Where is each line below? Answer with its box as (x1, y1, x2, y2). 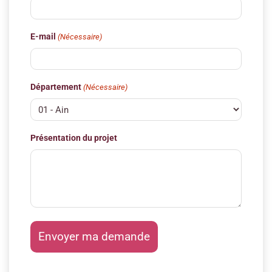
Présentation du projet (30, 132, 117, 143)
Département (30, 82, 81, 92)
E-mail (30, 31, 56, 41)
